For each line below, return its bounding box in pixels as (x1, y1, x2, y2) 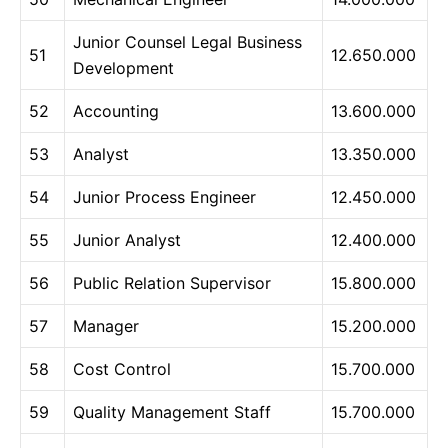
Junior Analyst (73, 230, 181, 251)
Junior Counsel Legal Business (73, 32, 302, 53)
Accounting (73, 101, 159, 122)
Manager (73, 316, 139, 337)
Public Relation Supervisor (73, 273, 271, 294)
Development (73, 58, 174, 79)
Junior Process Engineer (73, 187, 256, 208)
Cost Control (73, 359, 171, 380)
